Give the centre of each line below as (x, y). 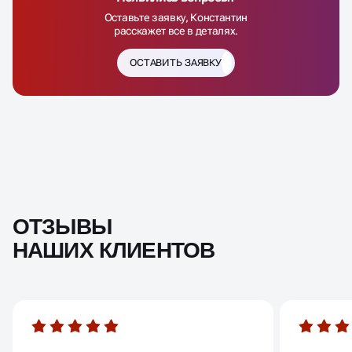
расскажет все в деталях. (176, 30)
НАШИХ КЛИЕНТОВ (114, 250)
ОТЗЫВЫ (62, 226)
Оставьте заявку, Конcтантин (176, 17)
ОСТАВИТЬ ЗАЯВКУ (176, 63)
